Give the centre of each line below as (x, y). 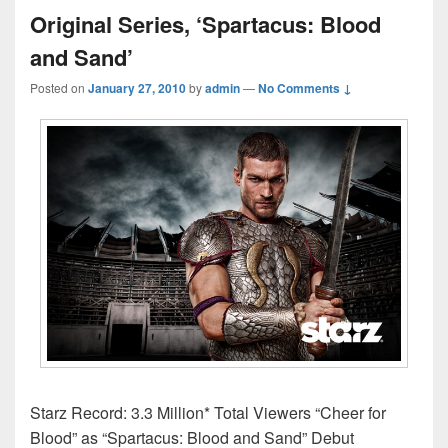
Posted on (59, 88)
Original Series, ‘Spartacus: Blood (205, 24)
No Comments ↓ (305, 88)
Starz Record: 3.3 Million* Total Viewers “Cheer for (208, 413)
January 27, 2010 (137, 88)
